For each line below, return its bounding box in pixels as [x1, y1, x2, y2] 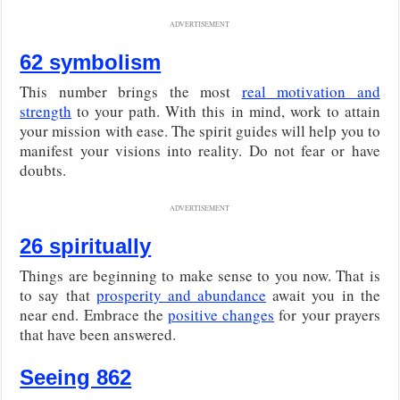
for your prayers [274, 304, 380, 325]
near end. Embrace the [20, 304, 168, 325]
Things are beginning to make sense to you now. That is [20, 264, 380, 286]
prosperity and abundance [96, 284, 267, 305]
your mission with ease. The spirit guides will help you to [20, 120, 380, 141]
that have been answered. [20, 323, 177, 345]
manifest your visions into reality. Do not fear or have [20, 139, 380, 161]
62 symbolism [20, 49, 162, 74]
